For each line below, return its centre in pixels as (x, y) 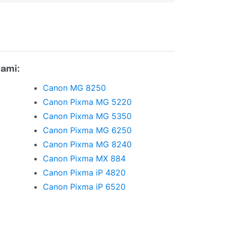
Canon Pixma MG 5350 (87, 116)
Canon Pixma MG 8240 (87, 145)
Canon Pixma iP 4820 (84, 173)
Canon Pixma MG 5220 (87, 102)
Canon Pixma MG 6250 (87, 130)
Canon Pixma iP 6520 (84, 187)
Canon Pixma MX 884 (84, 159)
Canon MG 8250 (74, 88)
